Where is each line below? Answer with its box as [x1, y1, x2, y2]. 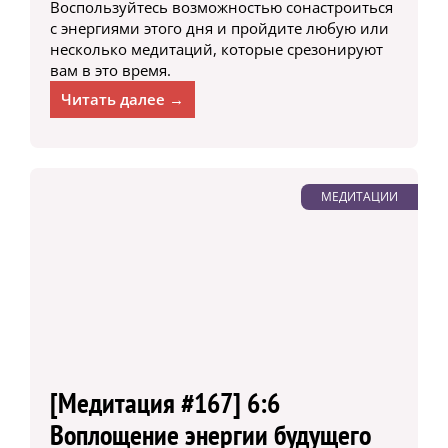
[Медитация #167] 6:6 [49, 384, 280, 422]
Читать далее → [60, 89, 184, 110]
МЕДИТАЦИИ [321, 188, 399, 206]
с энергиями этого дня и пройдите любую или [49, 18, 389, 39]
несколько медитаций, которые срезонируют [49, 39, 383, 60]
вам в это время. [49, 60, 171, 81]
